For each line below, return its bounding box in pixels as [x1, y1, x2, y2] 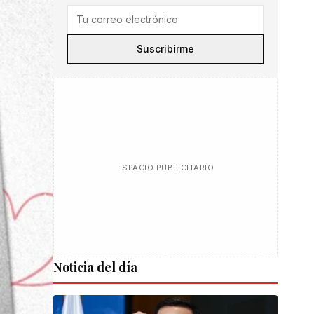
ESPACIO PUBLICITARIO [116, 163, 214, 172]
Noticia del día [53, 259, 137, 275]
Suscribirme [137, 43, 194, 55]
